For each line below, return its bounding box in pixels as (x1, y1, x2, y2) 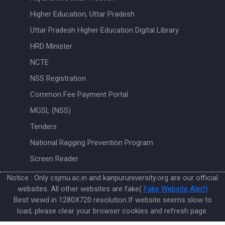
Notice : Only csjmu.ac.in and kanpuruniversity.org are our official (7, 173, 218, 182)
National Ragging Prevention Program (30, 138, 153, 147)
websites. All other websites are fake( (17, 184, 144, 193)
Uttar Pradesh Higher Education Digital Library (30, 25, 179, 35)
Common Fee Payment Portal (30, 89, 128, 99)
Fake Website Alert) (143, 184, 208, 193)
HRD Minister (30, 41, 72, 51)
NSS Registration (30, 73, 86, 83)
